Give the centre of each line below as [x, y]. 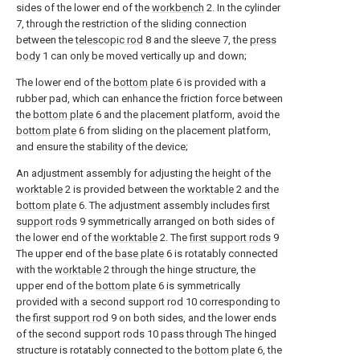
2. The [174, 237]
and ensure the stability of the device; [102, 146]
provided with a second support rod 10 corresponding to [148, 301]
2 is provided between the [125, 189]
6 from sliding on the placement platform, [174, 130]
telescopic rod [109, 39]
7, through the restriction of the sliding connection [131, 23]
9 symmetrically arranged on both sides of [176, 221]
